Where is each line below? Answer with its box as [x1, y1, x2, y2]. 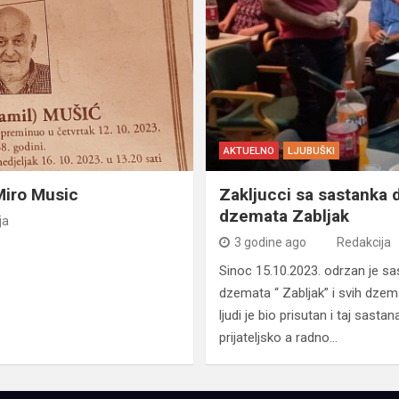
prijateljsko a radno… [218, 330, 338, 346]
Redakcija [336, 235, 391, 250]
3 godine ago [233, 235, 306, 250]
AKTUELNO [223, 145, 274, 158]
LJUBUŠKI [287, 145, 335, 158]
